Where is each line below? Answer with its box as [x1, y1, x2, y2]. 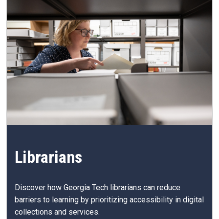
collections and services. [15, 207, 100, 217]
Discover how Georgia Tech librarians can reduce [15, 183, 180, 193]
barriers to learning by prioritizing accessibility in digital [15, 195, 204, 205]
